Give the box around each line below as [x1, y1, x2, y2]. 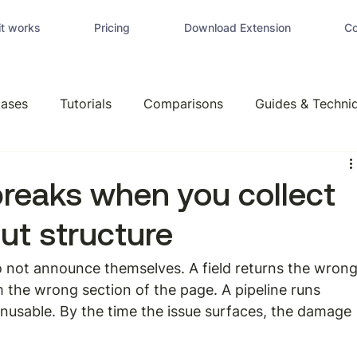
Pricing [94, 21, 131, 35]
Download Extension [183, 21, 291, 35]
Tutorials [60, 96, 112, 112]
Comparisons [143, 96, 224, 112]
